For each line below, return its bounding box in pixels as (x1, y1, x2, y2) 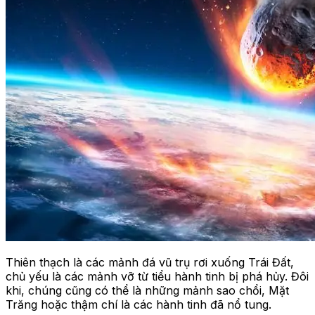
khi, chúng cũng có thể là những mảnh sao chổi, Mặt (6, 283, 289, 298)
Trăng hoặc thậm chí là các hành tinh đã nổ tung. (6, 297, 271, 312)
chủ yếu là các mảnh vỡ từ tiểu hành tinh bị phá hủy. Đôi (6, 269, 309, 284)
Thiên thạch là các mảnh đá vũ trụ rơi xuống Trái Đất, (6, 255, 294, 270)
